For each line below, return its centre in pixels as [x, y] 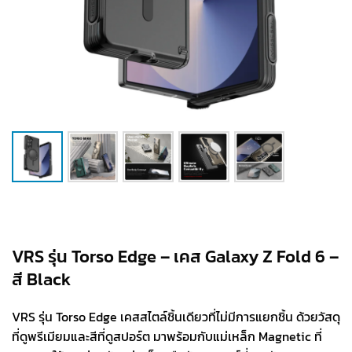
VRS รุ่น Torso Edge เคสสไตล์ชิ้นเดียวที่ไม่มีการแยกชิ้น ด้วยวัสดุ [176, 317]
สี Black [41, 279]
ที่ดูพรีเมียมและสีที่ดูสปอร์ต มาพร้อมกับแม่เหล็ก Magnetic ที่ [167, 337]
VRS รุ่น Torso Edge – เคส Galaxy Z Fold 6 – [175, 257]
